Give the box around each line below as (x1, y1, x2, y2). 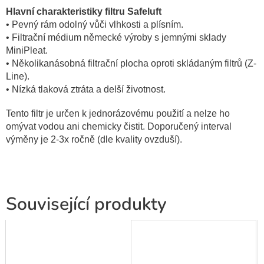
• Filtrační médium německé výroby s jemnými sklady (6, 32, 226, 42)
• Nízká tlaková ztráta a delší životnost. (6, 84, 166, 94)
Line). (6, 71, 29, 81)
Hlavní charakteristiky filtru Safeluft (6, 6, 161, 16)
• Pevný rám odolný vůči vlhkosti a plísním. (6, 19, 183, 29)
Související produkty (6, 192, 167, 216)
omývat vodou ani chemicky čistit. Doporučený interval (6, 121, 232, 131)
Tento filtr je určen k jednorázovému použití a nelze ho (6, 108, 230, 118)
